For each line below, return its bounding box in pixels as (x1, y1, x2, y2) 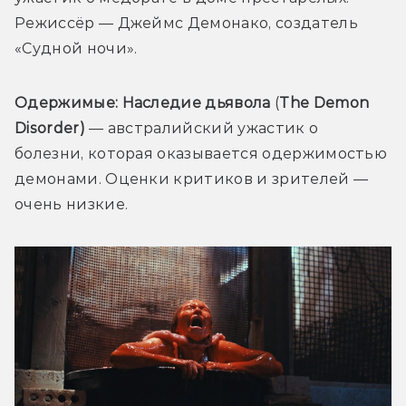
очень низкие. (14, 195, 129, 213)
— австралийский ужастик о (84, 119, 319, 137)
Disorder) (14, 119, 85, 137)
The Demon (279, 93, 370, 111)
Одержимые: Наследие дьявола (14, 93, 271, 111)
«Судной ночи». (14, 39, 138, 57)
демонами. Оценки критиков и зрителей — (14, 169, 369, 188)
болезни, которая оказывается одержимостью (14, 144, 388, 162)
